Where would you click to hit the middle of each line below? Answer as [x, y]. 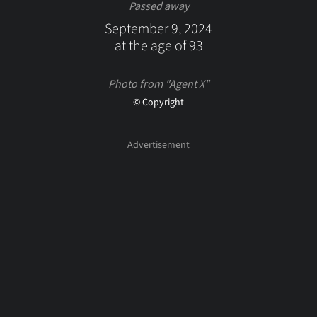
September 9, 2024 [158, 29]
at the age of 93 [158, 46]
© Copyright [158, 103]
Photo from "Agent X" [158, 84]
